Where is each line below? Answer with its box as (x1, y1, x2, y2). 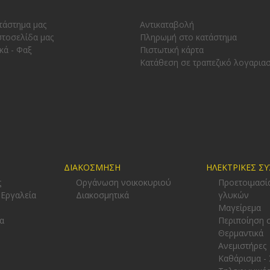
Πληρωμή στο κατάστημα (139, 31, 237, 43)
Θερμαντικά (218, 227, 263, 239)
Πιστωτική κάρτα (139, 43, 204, 55)
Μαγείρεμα (218, 201, 261, 213)
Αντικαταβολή (139, 18, 194, 30)
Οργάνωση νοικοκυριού (75, 176, 171, 188)
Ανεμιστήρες (218, 239, 266, 251)
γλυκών (218, 189, 249, 201)
